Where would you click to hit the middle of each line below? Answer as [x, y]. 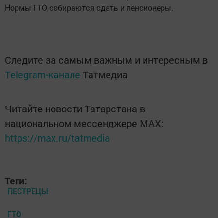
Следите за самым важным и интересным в [106, 60]
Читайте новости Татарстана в [75, 109]
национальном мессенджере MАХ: [84, 123]
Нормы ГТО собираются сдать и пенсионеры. [89, 8]
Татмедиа [105, 74]
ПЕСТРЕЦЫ [28, 191]
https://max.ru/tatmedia [57, 138]
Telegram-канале [43, 74]
